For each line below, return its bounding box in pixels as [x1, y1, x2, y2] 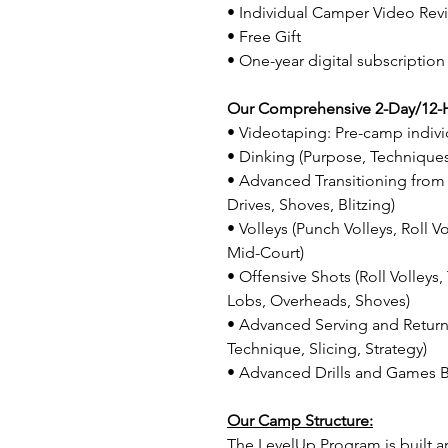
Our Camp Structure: [227, 410, 373, 430]
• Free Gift [227, 26, 301, 46]
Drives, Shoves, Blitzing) [227, 194, 395, 214]
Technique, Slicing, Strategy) [227, 338, 427, 358]
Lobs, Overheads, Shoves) [227, 290, 410, 310]
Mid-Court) [227, 242, 304, 262]
